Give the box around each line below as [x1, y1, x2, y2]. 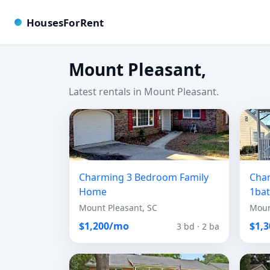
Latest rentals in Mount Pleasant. [69, 85, 219, 98]
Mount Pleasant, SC [79, 202, 157, 213]
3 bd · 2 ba [177, 220, 219, 232]
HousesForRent [27, 15, 104, 30]
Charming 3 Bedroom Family [79, 171, 209, 184]
